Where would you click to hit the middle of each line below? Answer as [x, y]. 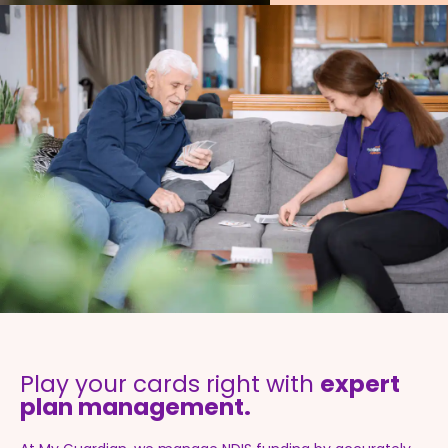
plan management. [135, 406]
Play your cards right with [170, 383]
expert [360, 383]
